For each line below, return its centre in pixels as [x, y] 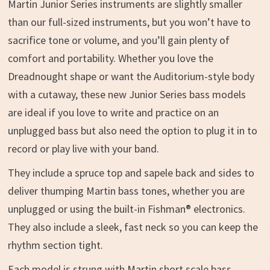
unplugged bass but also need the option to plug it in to [132, 130]
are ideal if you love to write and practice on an [113, 112]
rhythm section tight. [55, 245]
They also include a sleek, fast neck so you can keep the [133, 227]
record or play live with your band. [83, 149]
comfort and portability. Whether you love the [110, 58]
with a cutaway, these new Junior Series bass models [127, 94]
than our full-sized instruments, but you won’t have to [129, 22]
